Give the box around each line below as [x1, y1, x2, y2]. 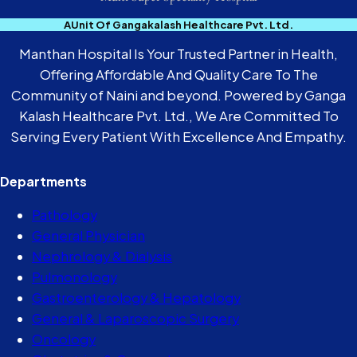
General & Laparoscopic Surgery [32, 309, 239, 327]
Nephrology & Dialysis [32, 247, 172, 265]
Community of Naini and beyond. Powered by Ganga [11, 86, 346, 104]
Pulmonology [32, 268, 117, 285]
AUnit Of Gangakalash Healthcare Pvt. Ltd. [64, 18, 293, 31]
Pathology [32, 206, 97, 223]
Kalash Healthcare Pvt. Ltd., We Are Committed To [18, 107, 339, 124]
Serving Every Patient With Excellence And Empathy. [10, 127, 347, 145]
